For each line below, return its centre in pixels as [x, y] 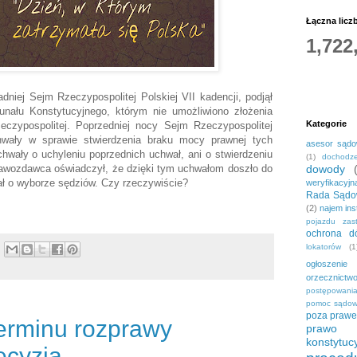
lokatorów [324, 247]
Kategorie [326, 124]
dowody [326, 169]
